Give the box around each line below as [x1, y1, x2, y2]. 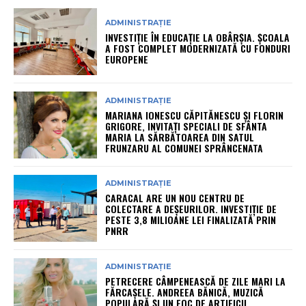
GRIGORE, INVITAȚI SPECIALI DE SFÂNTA [105, 118, 268, 133]
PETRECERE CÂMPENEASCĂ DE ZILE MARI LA [105, 274, 286, 289]
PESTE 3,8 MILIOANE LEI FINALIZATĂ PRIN [105, 212, 277, 227]
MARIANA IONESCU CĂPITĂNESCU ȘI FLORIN [105, 107, 284, 122]
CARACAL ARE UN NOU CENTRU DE [105, 191, 245, 206]
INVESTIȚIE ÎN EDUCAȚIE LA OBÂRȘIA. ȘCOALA [105, 29, 290, 44]
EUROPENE [105, 51, 149, 66]
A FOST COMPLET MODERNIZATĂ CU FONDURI [105, 40, 291, 55]
